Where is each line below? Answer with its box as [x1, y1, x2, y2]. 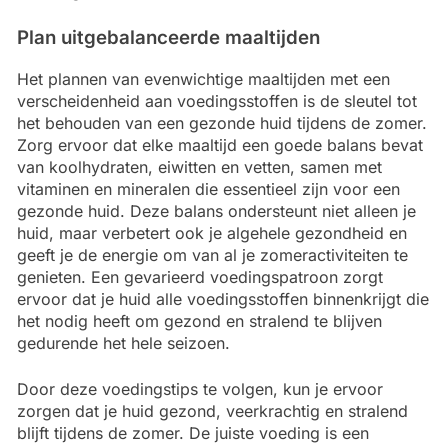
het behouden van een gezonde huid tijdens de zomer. [17, 112, 427, 133]
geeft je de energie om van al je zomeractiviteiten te [17, 244, 408, 265]
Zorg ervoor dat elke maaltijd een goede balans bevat [17, 134, 423, 155]
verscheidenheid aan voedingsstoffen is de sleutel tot [17, 90, 417, 111]
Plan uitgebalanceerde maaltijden [17, 25, 320, 49]
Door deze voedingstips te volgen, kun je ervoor [17, 378, 383, 399]
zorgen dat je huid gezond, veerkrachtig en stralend [17, 400, 408, 421]
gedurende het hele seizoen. [17, 332, 230, 353]
